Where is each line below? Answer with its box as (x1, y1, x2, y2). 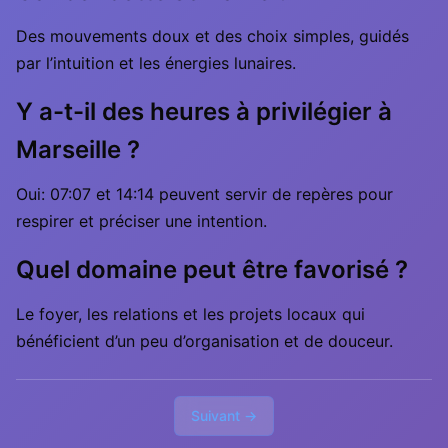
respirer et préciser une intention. (16, 211, 267, 231)
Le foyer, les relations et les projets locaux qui (16, 304, 365, 324)
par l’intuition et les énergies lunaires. (16, 53, 296, 73)
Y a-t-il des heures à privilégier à (16, 97, 392, 126)
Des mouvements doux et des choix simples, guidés (16, 26, 409, 46)
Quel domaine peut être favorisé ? (16, 255, 408, 284)
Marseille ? (16, 135, 140, 164)
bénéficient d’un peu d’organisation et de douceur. (16, 331, 393, 351)
